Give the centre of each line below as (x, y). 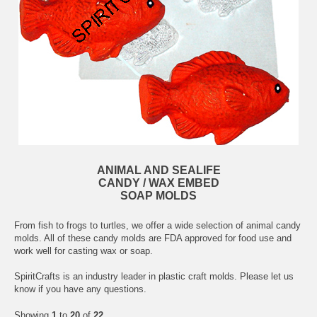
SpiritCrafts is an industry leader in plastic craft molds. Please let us (154, 276)
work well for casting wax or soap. (83, 250)
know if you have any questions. (80, 289)
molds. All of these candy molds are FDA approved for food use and (153, 238)
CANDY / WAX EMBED (158, 183)
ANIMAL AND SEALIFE (158, 170)
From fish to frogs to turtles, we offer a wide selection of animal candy (157, 225)
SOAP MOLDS (158, 195)
